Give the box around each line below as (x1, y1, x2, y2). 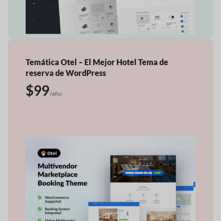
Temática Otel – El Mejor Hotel (26, 57, 138, 67)
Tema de (138, 57, 168, 67)
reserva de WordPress (26, 68, 106, 77)
